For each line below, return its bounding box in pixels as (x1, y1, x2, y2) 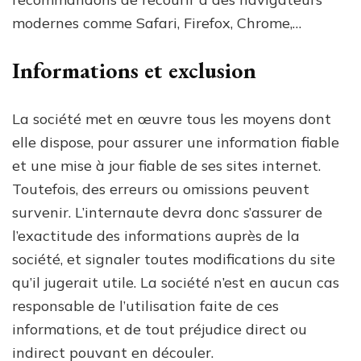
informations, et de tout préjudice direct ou (12, 319, 307, 338)
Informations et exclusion (12, 55, 256, 85)
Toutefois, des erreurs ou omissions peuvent (12, 179, 309, 198)
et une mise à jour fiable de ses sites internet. (12, 156, 321, 175)
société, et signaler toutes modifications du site (12, 249, 335, 268)
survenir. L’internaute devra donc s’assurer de (12, 202, 322, 222)
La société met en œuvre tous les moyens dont (12, 109, 331, 128)
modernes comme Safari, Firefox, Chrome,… (12, 13, 301, 32)
